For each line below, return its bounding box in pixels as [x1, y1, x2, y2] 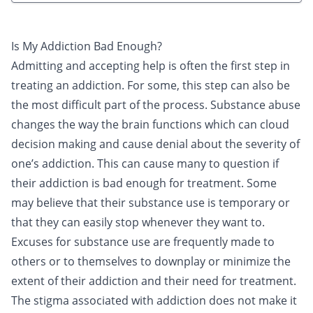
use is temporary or [183, 195, 290, 210]
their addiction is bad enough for [11, 175, 187, 191]
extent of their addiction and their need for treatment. [11, 273, 299, 289]
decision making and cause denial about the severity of [11, 136, 300, 152]
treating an [11, 78, 72, 93]
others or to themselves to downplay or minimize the [11, 254, 291, 269]
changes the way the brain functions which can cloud [11, 117, 289, 132]
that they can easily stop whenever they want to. [11, 214, 265, 230]
